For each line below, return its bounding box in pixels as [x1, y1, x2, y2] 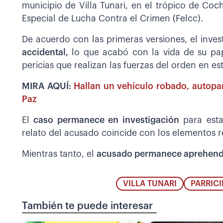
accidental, [22, 48, 68, 57]
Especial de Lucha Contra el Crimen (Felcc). [22, 14, 203, 23]
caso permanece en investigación [33, 116, 179, 125]
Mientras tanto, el [22, 150, 97, 159]
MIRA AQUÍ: [22, 82, 74, 91]
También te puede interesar [22, 201, 153, 211]
